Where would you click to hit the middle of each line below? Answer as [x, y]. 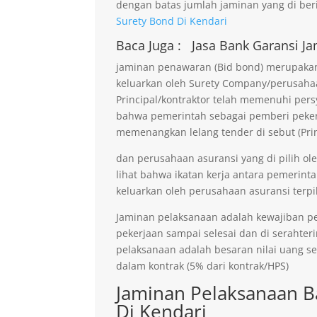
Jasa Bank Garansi [247, 45]
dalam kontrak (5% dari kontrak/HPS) [203, 265]
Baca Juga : [151, 45]
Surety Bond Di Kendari [172, 21]
